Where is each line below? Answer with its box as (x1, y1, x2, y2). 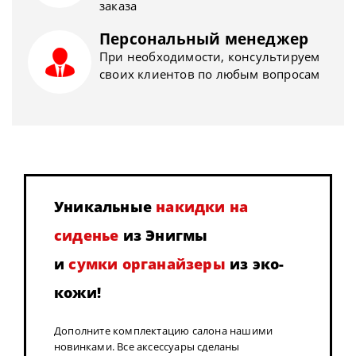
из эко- (225, 254, 284, 274)
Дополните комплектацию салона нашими (54, 323, 273, 339)
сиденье (54, 226, 119, 246)
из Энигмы (118, 226, 208, 246)
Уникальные (54, 197, 157, 217)
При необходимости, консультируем (99, 48, 320, 65)
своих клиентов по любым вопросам (99, 66, 320, 83)
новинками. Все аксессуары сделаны (54, 339, 240, 354)
